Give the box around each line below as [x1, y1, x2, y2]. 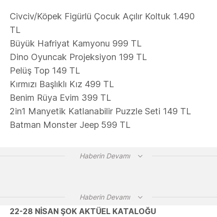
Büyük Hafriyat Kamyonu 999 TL [10, 38, 141, 48]
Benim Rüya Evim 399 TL [10, 93, 111, 103]
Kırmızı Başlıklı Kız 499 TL [10, 79, 114, 89]
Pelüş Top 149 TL [10, 65, 80, 76]
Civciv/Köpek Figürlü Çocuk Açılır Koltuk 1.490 [10, 11, 195, 21]
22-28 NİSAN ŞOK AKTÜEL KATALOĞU [10, 206, 156, 216]
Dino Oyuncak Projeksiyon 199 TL [10, 52, 147, 62]
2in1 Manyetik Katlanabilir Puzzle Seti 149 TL [10, 106, 191, 116]
